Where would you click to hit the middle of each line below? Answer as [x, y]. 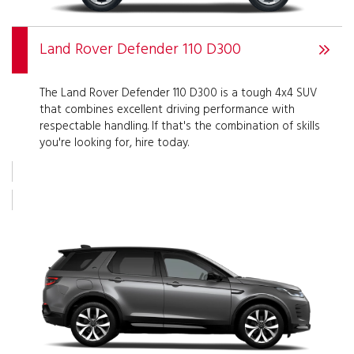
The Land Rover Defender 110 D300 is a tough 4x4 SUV [178, 93]
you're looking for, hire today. [114, 143]
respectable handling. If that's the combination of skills [180, 126]
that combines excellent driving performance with [167, 109]
